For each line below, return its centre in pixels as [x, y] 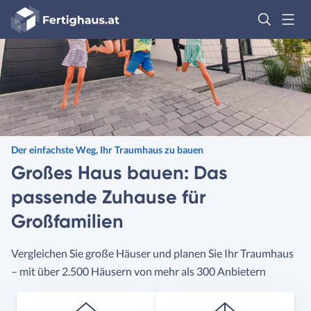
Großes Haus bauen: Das [119, 173]
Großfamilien [67, 221]
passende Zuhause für [109, 197]
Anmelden [33, 58]
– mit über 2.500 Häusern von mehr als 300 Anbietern [138, 271]
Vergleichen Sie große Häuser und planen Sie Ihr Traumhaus [152, 253]
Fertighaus [36, 12]
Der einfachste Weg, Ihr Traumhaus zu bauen [107, 150]
